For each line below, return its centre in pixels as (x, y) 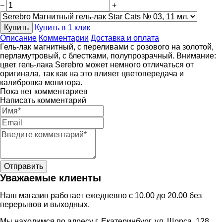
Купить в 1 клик (62, 28)
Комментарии (64, 38)
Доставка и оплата (125, 38)
